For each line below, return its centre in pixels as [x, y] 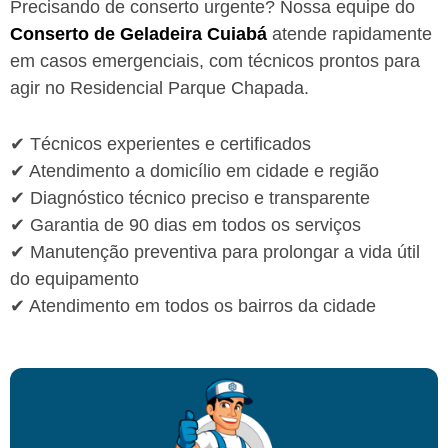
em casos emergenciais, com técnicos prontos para [215, 60]
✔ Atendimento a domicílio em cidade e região [194, 170]
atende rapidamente [349, 33]
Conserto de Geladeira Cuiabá [138, 33]
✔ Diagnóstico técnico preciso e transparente [190, 197]
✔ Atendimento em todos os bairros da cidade [193, 305]
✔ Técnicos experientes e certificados [160, 143]
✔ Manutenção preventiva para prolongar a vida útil [215, 251]
